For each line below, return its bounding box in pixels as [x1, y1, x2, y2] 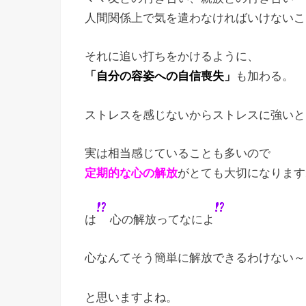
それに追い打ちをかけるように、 [85, 50, 259, 64]
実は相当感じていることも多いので [85, 146, 270, 160]
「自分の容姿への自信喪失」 [85, 70, 236, 83]
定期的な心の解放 [85, 166, 178, 180]
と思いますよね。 [85, 290, 178, 304]
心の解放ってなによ [107, 212, 214, 226]
